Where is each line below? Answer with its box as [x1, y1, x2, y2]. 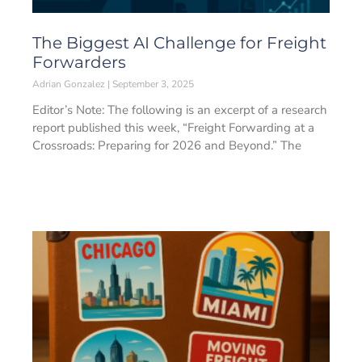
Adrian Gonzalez [32, 78, 107, 90]
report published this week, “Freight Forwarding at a [32, 120, 314, 136]
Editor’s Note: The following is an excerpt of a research [32, 102, 327, 118]
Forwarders [32, 53, 126, 72]
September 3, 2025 [110, 78, 194, 90]
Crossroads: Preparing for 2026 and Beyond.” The [32, 137, 301, 154]
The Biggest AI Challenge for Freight [32, 33, 326, 53]
